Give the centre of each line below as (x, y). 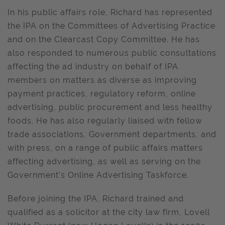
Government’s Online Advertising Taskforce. (98, 175)
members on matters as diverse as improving (102, 80)
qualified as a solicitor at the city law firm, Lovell (109, 212)
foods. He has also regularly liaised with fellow (105, 121)
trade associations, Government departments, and (112, 134)
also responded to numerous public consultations (112, 53)
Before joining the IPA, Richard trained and (96, 199)
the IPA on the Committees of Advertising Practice (111, 26)
